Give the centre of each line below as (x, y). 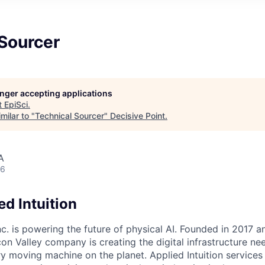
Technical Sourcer (70, 116)
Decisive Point (138, 116)
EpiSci (16, 105)
